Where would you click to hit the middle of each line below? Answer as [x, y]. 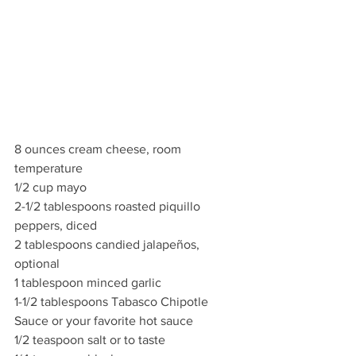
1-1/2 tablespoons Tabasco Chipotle [113, 302]
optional [37, 264]
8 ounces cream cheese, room [99, 149]
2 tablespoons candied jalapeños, [108, 245]
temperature [48, 168]
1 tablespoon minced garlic [88, 283]
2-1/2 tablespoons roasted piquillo [109, 207]
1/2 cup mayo [50, 188]
